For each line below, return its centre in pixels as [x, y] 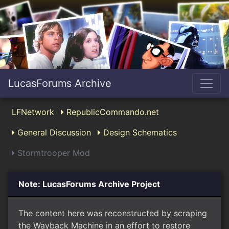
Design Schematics [139, 132]
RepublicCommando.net [111, 112]
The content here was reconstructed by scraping [113, 213]
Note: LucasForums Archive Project [89, 184]
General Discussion [53, 132]
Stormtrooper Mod [52, 153]
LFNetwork [33, 112]
